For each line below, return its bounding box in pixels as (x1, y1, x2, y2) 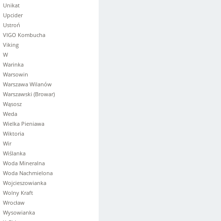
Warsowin (3, 71, 28, 78)
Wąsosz (3, 100, 22, 108)
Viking (3, 41, 19, 48)
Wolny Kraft (3, 189, 33, 196)
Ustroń (3, 21, 20, 29)
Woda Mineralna (3, 159, 45, 167)
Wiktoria (3, 130, 24, 137)
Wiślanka (3, 149, 26, 157)
